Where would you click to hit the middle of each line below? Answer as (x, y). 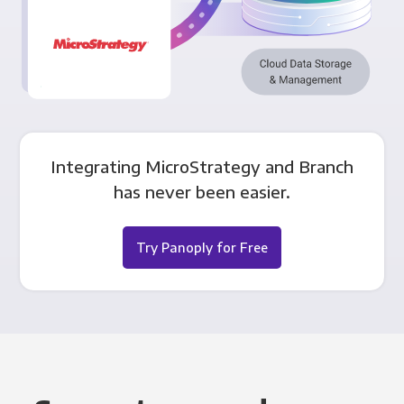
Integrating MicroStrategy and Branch (202, 166)
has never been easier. (202, 191)
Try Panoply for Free (202, 247)
